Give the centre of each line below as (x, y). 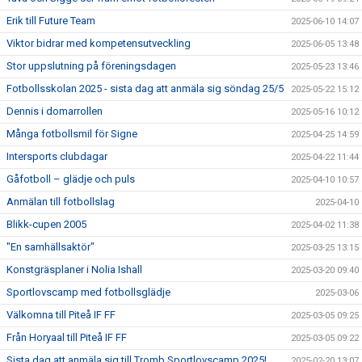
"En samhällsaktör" (51, 247)
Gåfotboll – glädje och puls (71, 179)
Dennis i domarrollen (55, 111)
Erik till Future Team (51, 21)
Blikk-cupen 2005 (46, 224)
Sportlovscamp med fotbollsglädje (88, 292)
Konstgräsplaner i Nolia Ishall (74, 269)
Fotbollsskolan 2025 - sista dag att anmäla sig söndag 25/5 (145, 88)
